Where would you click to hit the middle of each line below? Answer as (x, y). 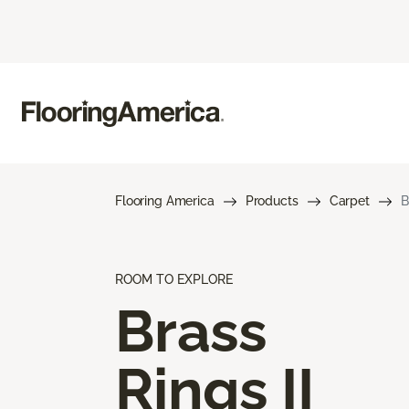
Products (272, 200)
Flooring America (165, 200)
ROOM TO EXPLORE (174, 279)
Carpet (349, 200)
